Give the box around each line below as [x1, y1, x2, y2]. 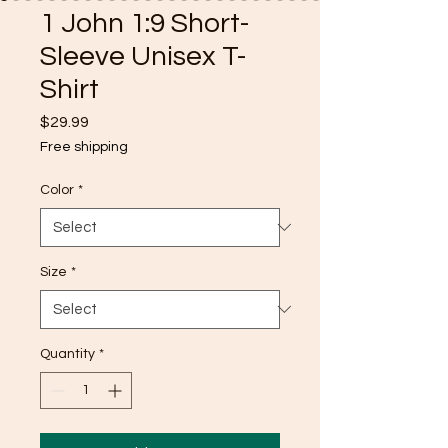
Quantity [40, 346, 95, 361]
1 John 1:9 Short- [40, 8, 249, 38]
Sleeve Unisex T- [40, 41, 246, 71]
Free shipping [40, 139, 128, 154]
